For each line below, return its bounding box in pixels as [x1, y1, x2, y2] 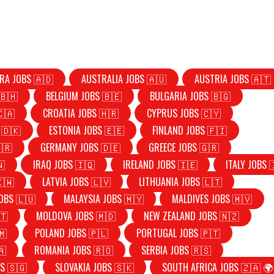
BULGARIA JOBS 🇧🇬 [150, 88, 231, 103]
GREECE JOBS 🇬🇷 [149, 139, 220, 155]
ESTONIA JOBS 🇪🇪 [49, 122, 125, 138]
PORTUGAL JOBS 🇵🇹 [136, 225, 221, 240]
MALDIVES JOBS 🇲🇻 [172, 191, 253, 206]
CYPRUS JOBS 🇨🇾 [147, 105, 221, 120]
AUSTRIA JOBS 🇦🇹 [194, 71, 272, 86]
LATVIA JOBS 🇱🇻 [42, 174, 111, 189]
